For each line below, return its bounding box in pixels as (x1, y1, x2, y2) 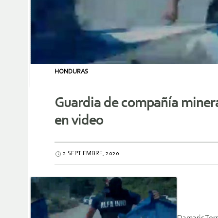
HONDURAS (54, 69, 88, 75)
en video (54, 114, 103, 128)
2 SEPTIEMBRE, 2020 (63, 150, 119, 157)
